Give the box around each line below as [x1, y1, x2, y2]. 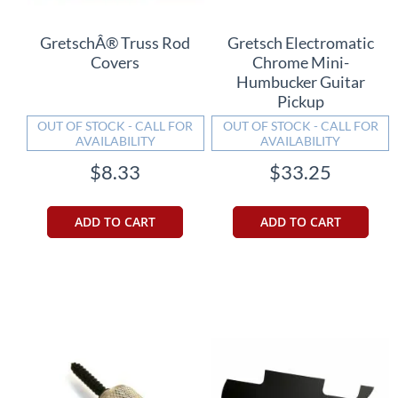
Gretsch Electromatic [227, 32, 374, 52]
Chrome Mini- [251, 52, 349, 72]
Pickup [276, 91, 324, 111]
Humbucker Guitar [235, 71, 365, 92]
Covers [91, 52, 140, 72]
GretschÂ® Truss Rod [40, 32, 191, 52]
